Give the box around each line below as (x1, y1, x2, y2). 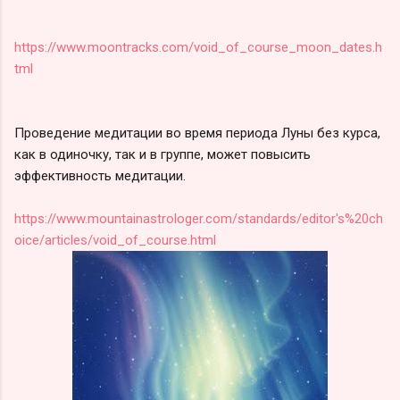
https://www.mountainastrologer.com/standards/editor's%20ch (14, 210, 383, 227)
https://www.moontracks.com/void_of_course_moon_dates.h (14, 38, 382, 55)
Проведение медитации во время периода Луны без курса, (14, 124, 380, 141)
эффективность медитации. (14, 167, 186, 184)
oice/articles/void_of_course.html (14, 231, 216, 248)
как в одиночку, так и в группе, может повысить (14, 146, 311, 162)
